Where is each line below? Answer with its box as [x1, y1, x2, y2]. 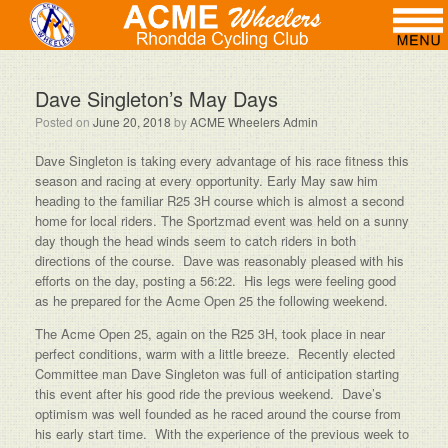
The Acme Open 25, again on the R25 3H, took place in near [35, 324, 385, 343]
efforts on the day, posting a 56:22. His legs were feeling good [35, 271, 396, 290]
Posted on [35, 113, 93, 130]
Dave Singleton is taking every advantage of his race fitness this [35, 151, 409, 170]
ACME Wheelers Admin [190, 113, 318, 130]
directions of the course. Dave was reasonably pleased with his [35, 251, 404, 270]
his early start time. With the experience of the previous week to [35, 424, 409, 443]
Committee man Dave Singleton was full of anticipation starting [35, 364, 399, 383]
